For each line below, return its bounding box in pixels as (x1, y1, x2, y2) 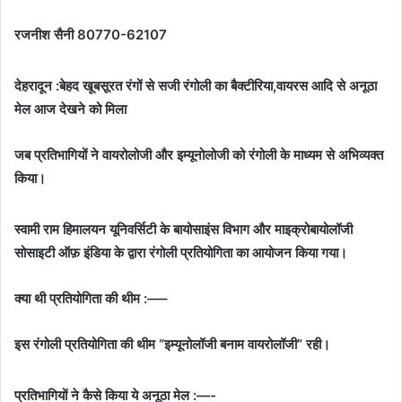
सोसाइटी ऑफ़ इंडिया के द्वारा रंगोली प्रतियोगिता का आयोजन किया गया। (14, 243, 347, 261)
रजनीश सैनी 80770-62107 (14, 25, 167, 43)
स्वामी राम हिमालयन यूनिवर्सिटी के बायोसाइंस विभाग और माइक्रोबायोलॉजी (14, 220, 353, 238)
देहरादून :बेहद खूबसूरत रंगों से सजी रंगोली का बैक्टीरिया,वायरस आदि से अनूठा (14, 76, 377, 94)
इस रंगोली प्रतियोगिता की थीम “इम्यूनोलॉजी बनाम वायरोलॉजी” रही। (14, 335, 330, 353)
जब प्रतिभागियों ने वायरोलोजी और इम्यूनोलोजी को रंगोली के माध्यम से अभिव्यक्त (14, 145, 383, 163)
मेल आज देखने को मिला (14, 100, 127, 118)
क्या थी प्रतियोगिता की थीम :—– (14, 289, 168, 307)
